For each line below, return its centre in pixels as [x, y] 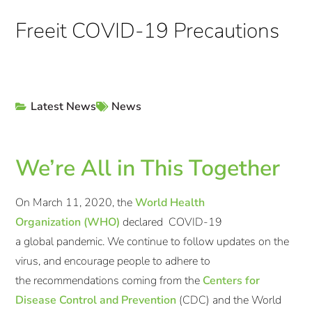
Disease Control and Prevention [96, 300]
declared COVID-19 [171, 222]
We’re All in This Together [148, 168]
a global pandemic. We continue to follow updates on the [153, 241]
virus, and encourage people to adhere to [113, 261]
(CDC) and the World [229, 300]
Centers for [232, 280]
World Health [170, 202]
